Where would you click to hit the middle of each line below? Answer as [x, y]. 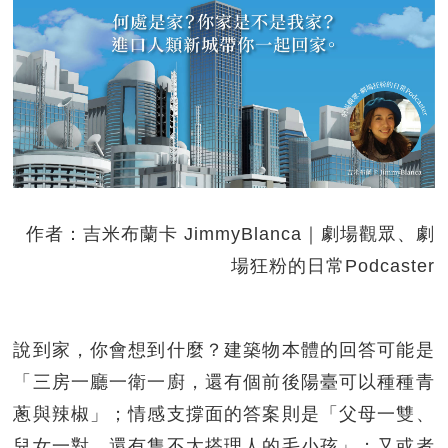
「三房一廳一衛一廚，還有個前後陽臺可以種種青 [224, 381]
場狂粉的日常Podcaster [332, 265]
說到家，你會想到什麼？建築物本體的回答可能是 [224, 349]
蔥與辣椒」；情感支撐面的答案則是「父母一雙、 [224, 413]
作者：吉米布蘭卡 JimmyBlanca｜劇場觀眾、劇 [230, 233]
